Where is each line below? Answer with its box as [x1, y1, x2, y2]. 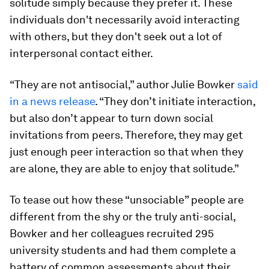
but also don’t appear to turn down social [10, 112, 213, 124]
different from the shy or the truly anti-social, [10, 210, 235, 223]
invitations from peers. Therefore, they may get [10, 128, 243, 141]
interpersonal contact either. [10, 47, 153, 59]
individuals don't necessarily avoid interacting [10, 13, 240, 26]
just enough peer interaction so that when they [10, 145, 243, 158]
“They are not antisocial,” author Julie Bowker [10, 78, 237, 91]
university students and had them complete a [10, 244, 236, 256]
